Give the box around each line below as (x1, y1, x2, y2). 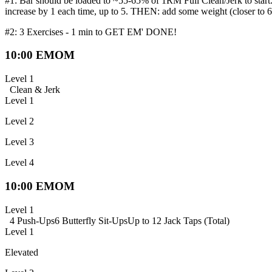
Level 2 (5, 116, 34, 127)
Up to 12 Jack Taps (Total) (127, 215, 229, 226)
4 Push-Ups (10, 215, 55, 226)
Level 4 (5, 157, 34, 168)
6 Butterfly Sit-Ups (55, 215, 127, 226)
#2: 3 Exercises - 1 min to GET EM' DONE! (5, 26, 177, 37)
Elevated (5, 246, 38, 257)
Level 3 (5, 137, 34, 148)
